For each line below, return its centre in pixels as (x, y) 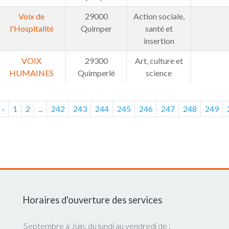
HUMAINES (31, 73)
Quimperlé (96, 73)
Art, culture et (159, 61)
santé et (159, 28)
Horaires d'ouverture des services (93, 200)
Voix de (31, 16)
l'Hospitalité (31, 28)
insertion (159, 41)
